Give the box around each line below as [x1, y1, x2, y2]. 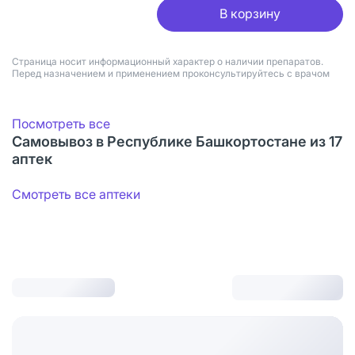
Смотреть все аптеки [12, 185, 140, 202]
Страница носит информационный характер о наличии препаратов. [12, 55, 323, 67]
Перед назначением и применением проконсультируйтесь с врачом [12, 67, 330, 79]
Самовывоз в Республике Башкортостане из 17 [12, 132, 342, 150]
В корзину [219, 6, 281, 22]
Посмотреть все [12, 115, 110, 132]
